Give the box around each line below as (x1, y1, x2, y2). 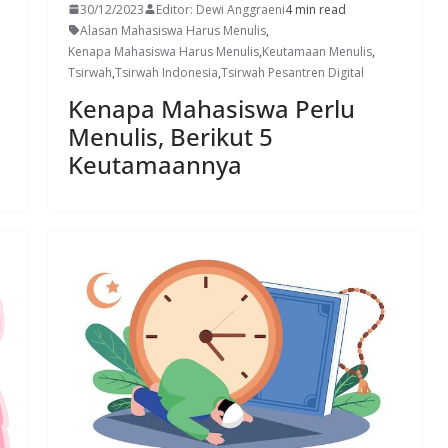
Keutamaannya (68, 147, 242, 181)
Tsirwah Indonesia (115, 63, 218, 81)
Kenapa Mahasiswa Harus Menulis (68, 42, 259, 60)
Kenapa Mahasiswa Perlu (68, 91, 355, 125)
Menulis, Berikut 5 (68, 119, 273, 153)
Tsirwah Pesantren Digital (221, 63, 364, 81)
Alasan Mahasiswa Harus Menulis (80, 21, 266, 39)
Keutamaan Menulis (262, 42, 372, 60)
